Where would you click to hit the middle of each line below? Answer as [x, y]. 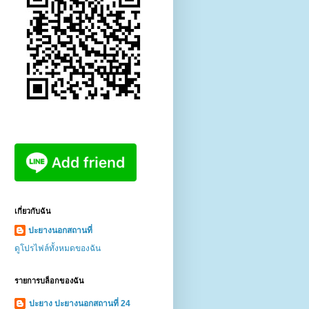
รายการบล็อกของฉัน [49, 280]
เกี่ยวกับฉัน [33, 211]
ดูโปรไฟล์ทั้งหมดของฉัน [58, 248]
